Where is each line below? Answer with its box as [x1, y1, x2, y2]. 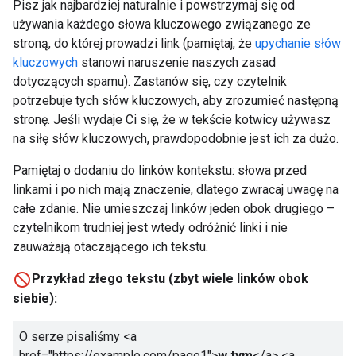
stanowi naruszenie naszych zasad [78, 55, 276, 71]
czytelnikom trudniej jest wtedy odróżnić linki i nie [13, 220, 288, 236]
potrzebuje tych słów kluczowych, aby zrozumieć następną [13, 93, 339, 109]
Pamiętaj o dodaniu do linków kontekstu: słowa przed [13, 163, 307, 179]
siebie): [13, 290, 57, 306]
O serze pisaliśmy [19, 328, 123, 344]
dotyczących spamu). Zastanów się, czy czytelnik [13, 74, 287, 90]
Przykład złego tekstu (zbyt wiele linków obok [32, 271, 308, 287]
